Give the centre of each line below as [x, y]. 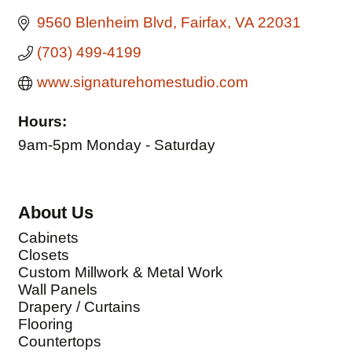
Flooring [46, 324]
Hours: [42, 121]
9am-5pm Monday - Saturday [117, 145]
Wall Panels [58, 290]
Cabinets [48, 238]
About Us [56, 213]
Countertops [60, 342]
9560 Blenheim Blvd [104, 22]
